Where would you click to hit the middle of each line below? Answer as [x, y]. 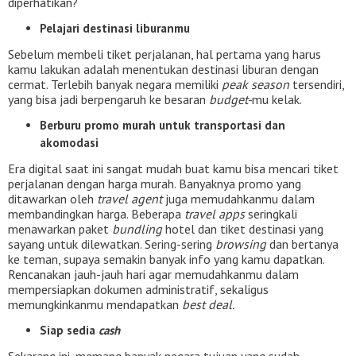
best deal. [208, 304]
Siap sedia [69, 330]
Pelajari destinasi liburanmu [116, 28]
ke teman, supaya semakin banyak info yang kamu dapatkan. [166, 259]
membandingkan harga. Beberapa [96, 214]
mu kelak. [277, 99]
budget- [230, 99]
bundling [137, 229]
